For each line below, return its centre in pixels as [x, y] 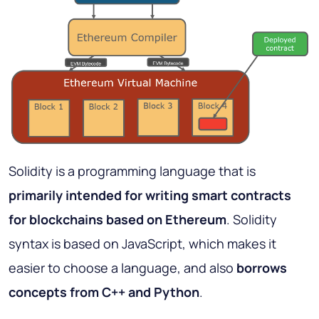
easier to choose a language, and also [122, 267]
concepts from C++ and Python [104, 292]
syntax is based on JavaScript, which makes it [142, 243]
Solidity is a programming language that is [132, 171]
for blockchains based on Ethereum [117, 219]
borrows [262, 267]
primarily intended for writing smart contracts [150, 195]
